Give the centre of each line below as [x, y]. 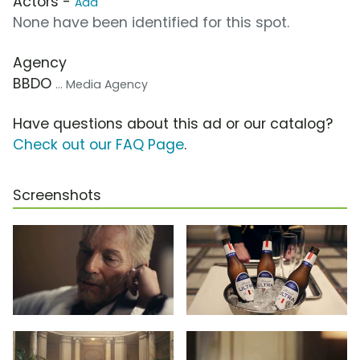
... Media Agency [102, 84]
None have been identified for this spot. [151, 22]
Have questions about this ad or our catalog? [173, 123]
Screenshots [57, 195]
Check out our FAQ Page [98, 144]
